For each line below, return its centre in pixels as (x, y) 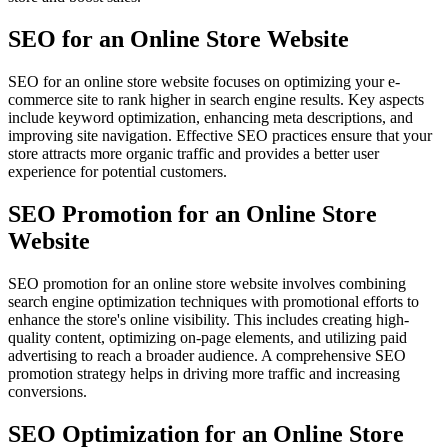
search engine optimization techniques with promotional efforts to (213, 301)
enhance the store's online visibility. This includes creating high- (208, 319)
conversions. (47, 391)
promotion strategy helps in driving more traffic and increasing (204, 373)
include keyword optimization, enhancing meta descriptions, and (210, 117)
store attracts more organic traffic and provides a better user (193, 153)
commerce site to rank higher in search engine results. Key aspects (216, 99)
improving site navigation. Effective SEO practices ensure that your (220, 135)
